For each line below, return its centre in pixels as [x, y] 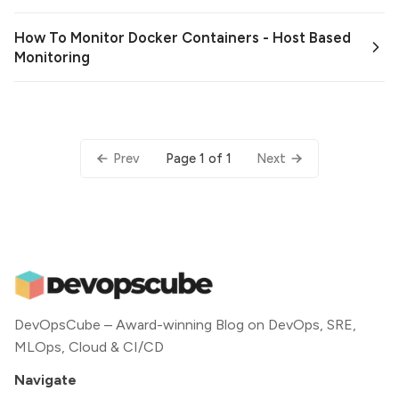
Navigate [45, 380]
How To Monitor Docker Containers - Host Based [183, 38]
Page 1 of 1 [198, 158]
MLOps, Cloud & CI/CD [89, 347]
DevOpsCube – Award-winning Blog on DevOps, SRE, [185, 325]
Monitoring [52, 57]
